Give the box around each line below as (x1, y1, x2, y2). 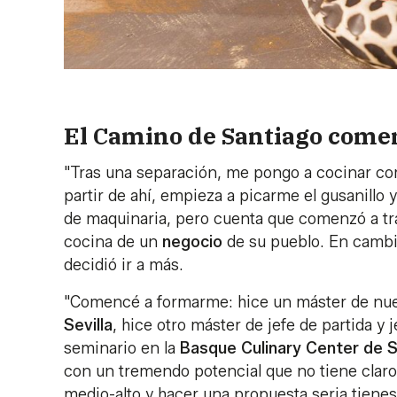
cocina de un (64, 231, 162, 252)
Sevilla (64, 315, 113, 335)
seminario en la (64, 338, 180, 358)
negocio (162, 231, 222, 252)
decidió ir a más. (64, 254, 188, 275)
